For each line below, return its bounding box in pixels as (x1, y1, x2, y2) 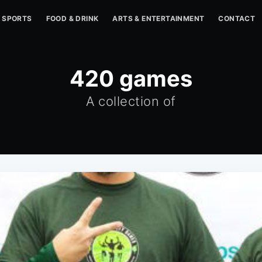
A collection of (86, 94, 176, 109)
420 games (70, 65, 192, 92)
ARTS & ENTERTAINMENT (112, 14, 205, 23)
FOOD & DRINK (46, 14, 99, 23)
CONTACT (218, 14, 256, 23)
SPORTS (2, 14, 32, 23)
